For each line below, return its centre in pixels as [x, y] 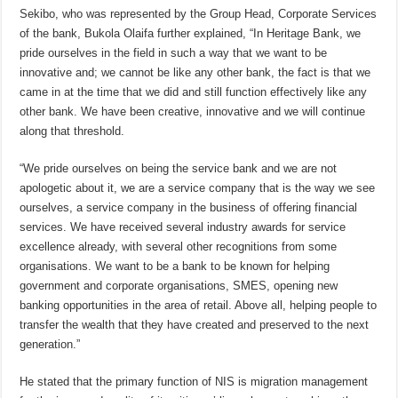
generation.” [50, 345]
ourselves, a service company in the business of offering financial [189, 208]
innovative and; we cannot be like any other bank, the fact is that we [195, 73]
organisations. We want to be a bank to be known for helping [175, 267]
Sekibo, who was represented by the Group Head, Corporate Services [199, 14]
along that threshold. [72, 131]
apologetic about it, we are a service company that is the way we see [198, 188]
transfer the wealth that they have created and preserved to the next [195, 325]
